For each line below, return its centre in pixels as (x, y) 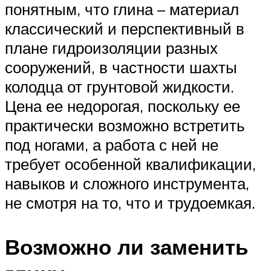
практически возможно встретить (125, 126)
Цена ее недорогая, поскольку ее (122, 106)
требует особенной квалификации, (130, 164)
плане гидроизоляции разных (111, 48)
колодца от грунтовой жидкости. (119, 87)
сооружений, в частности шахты (121, 67)
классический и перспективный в (125, 29)
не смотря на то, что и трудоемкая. (130, 203)
